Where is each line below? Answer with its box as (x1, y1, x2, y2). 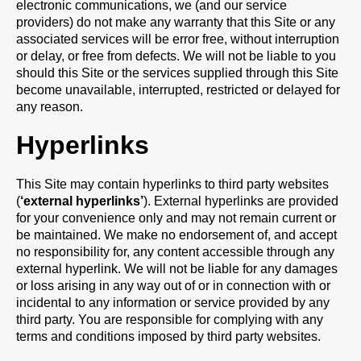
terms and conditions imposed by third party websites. (16, 330, 321, 343)
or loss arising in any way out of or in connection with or (16, 279, 330, 293)
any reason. (16, 100, 83, 114)
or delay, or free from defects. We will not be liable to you (16, 49, 336, 63)
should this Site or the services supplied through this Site (16, 66, 338, 80)
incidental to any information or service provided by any (16, 296, 330, 309)
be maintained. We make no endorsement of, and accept (16, 228, 337, 242)
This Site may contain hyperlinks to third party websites (16, 177, 329, 191)
